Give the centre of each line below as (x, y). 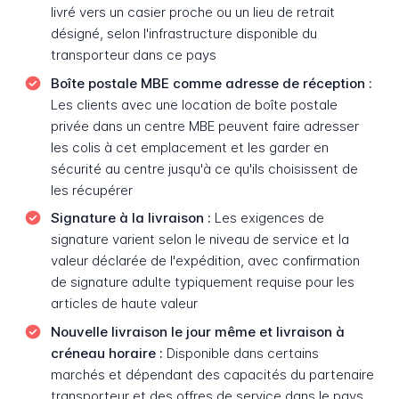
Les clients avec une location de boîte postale (194, 104)
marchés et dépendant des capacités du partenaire (212, 374)
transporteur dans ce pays (133, 54)
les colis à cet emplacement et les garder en (189, 147)
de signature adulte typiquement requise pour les (202, 282)
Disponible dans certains (240, 353)
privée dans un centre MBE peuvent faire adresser (204, 126)
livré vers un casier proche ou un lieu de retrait (192, 12)
